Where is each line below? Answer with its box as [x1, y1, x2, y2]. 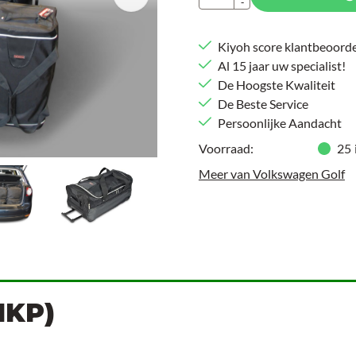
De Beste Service [217, 96, 308, 111]
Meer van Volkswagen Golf [198, 166, 345, 181]
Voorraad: [198, 141, 253, 156]
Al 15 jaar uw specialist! [217, 58, 346, 73]
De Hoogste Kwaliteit [217, 77, 335, 92]
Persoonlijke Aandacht [217, 115, 342, 130]
